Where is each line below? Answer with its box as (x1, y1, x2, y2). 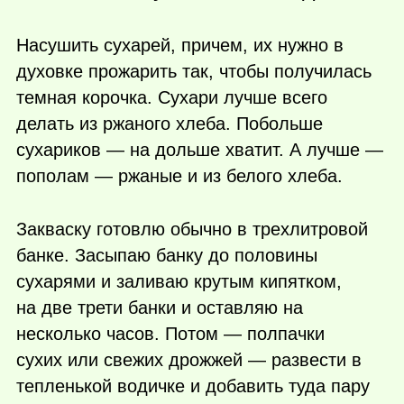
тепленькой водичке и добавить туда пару (16, 375, 370, 396)
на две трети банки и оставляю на (16, 297, 303, 317)
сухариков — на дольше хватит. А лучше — (16, 140, 383, 161)
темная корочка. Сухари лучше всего (16, 87, 327, 108)
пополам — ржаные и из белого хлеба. (16, 166, 343, 187)
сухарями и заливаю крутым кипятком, (16, 271, 342, 291)
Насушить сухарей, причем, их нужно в (16, 35, 344, 56)
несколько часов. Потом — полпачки (16, 323, 325, 344)
